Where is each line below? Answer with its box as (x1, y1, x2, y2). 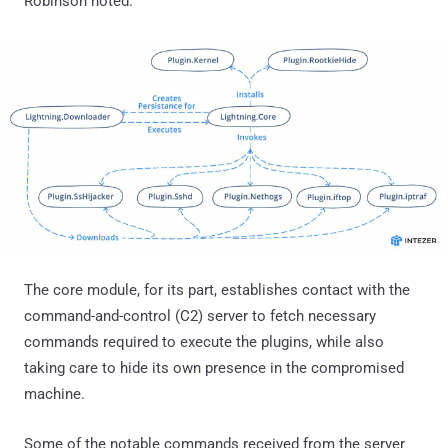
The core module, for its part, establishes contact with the (24, 281, 410, 300)
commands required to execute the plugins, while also (24, 333, 384, 352)
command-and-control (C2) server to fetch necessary (24, 307, 376, 326)
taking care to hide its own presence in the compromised (24, 359, 404, 378)
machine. (24, 385, 85, 404)
